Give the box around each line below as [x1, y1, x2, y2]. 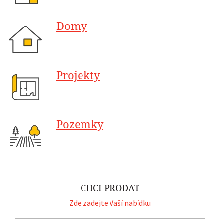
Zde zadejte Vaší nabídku [69, 197, 151, 208]
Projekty [56, 69, 100, 82]
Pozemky [56, 118, 103, 131]
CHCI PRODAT [81, 182, 139, 193]
